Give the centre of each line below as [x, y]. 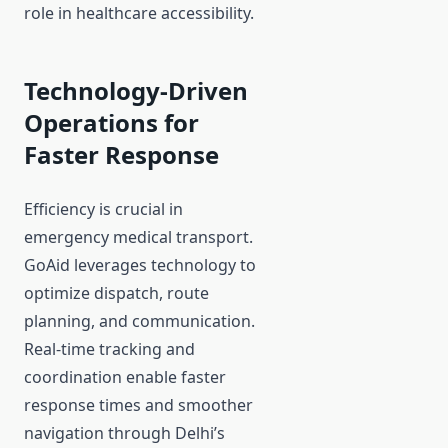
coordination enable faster [125, 377]
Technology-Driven [136, 91]
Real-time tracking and [109, 349]
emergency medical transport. [138, 237]
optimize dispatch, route [116, 293]
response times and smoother [138, 405]
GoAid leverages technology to [140, 265]
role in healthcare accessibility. [139, 13]
